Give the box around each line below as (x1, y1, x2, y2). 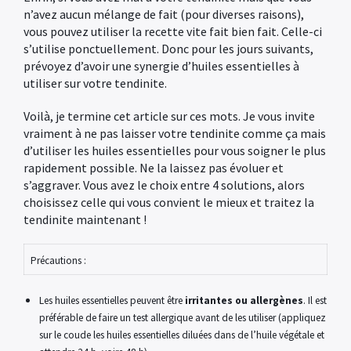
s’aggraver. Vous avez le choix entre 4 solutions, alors (24, 177, 305, 193)
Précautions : (31, 254, 86, 267)
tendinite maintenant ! (24, 212, 147, 227)
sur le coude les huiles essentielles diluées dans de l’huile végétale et (39, 328, 324, 342)
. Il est (303, 294, 327, 307)
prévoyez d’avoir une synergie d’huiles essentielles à (24, 58, 299, 74)
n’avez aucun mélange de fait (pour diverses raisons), (24, 6, 304, 22)
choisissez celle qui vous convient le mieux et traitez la (24, 194, 314, 210)
